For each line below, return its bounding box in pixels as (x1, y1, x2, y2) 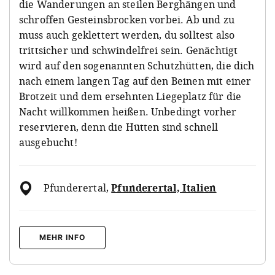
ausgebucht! (19, 136, 77, 150)
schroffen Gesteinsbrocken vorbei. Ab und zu (19, 13, 234, 27)
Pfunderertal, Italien (111, 181, 217, 195)
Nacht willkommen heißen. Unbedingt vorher (19, 105, 237, 119)
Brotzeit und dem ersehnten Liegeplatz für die (19, 90, 242, 104)
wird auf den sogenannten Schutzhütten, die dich (19, 59, 255, 73)
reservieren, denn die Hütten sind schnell (19, 120, 219, 134)
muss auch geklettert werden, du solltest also (19, 28, 235, 42)
